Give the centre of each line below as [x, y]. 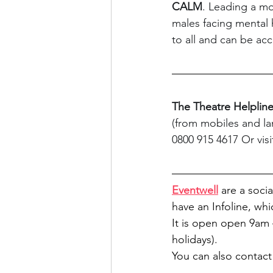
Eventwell [195, 190]
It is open [196, 223]
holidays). [195, 239]
